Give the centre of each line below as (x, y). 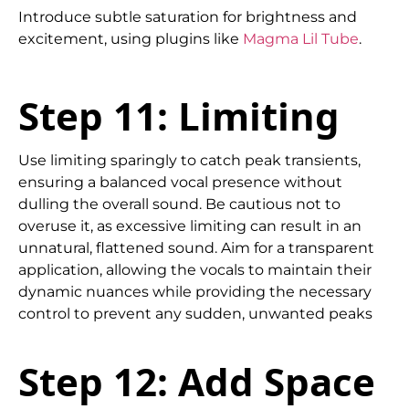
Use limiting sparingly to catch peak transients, (189, 160)
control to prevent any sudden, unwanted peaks (195, 313)
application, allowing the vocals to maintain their (195, 269)
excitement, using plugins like (131, 38)
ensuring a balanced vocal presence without (180, 182)
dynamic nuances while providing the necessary (195, 291)
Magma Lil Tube (301, 38)
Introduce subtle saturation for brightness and (188, 16)
